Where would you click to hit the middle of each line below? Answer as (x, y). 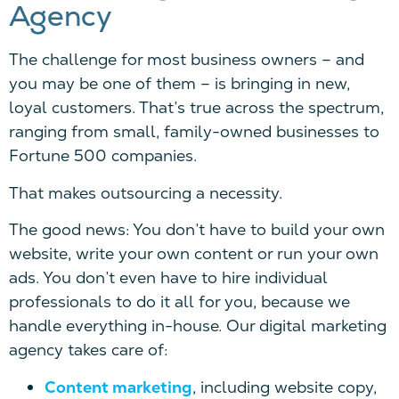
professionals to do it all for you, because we (179, 302)
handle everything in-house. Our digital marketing (198, 326)
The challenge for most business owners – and (187, 60)
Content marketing (118, 387)
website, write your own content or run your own (194, 254)
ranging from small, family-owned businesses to (194, 132)
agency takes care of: (88, 350)
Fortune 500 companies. (103, 156)
